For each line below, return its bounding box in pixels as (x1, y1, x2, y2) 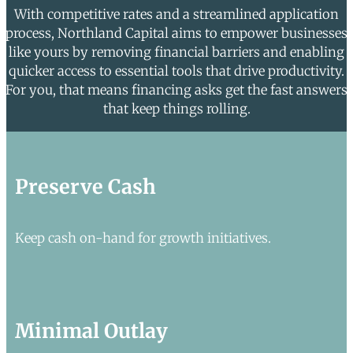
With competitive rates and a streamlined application (14, 6, 339, 23)
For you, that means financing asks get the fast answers (6, 81, 347, 98)
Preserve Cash (14, 174, 156, 200)
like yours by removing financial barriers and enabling (9, 43, 344, 61)
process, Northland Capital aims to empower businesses (6, 24, 347, 42)
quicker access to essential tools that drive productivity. (9, 62, 344, 80)
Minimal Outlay (14, 318, 168, 344)
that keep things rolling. (102, 100, 251, 117)
